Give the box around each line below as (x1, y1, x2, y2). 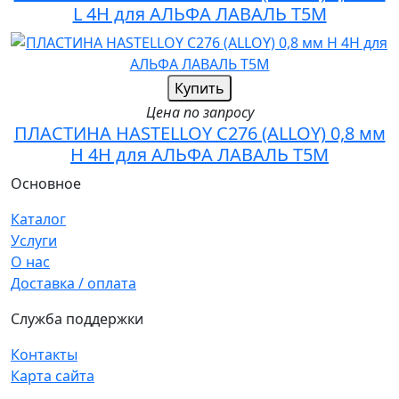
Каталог (11, 209, 66, 230)
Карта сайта (11, 366, 94, 387)
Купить (175, 78, 224, 99)
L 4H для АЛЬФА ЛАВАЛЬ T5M (72, 2, 327, 27)
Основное (11, 174, 81, 194)
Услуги (11, 231, 57, 251)
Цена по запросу (145, 102, 254, 123)
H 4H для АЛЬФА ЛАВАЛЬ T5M (70, 142, 329, 167)
